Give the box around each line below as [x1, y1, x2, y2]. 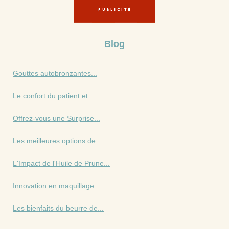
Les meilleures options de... [13, 136, 102, 145]
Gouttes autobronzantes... [13, 68, 97, 77]
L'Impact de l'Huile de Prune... [13, 158, 110, 167]
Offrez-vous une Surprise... [13, 113, 100, 122]
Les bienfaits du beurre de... [13, 203, 104, 212]
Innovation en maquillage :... [13, 181, 104, 190]
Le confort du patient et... [13, 91, 94, 100]
